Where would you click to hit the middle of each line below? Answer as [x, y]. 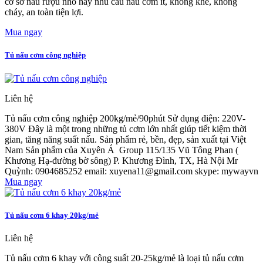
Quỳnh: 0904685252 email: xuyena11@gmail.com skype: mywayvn [131, 171]
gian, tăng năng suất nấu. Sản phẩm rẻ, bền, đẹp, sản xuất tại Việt [125, 139]
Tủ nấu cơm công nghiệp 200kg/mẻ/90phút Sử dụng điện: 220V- [125, 118]
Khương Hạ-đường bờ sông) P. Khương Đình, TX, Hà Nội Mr [121, 160]
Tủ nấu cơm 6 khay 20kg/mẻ [52, 215]
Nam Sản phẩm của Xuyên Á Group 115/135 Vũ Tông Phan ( [122, 150]
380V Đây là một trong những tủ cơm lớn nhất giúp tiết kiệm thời [126, 129]
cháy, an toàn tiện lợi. [44, 12]
